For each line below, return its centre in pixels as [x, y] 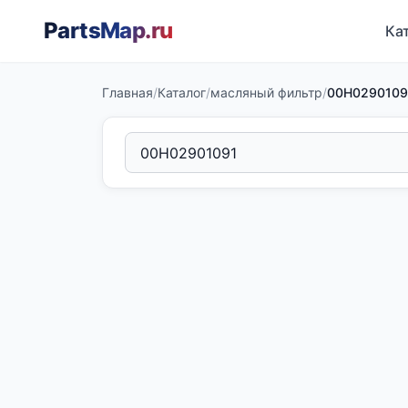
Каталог [182, 92]
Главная [127, 92]
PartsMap [95, 31]
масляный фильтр [266, 92]
